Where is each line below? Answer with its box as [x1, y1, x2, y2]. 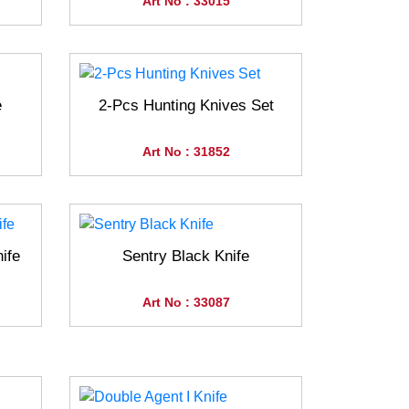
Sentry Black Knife [122, 247, 249, 266]
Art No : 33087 [142, 295, 230, 310]
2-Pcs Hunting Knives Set [98, 97, 274, 115]
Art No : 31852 [142, 144, 230, 160]
